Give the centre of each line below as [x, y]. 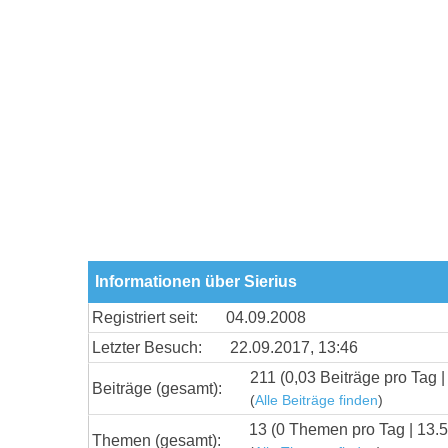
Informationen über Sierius [196, 281]
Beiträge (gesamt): [157, 388]
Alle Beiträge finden [316, 400]
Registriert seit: [145, 317]
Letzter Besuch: [147, 347]
